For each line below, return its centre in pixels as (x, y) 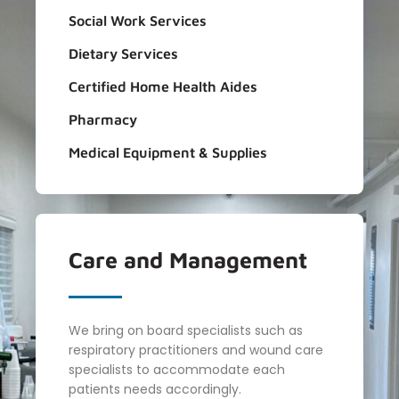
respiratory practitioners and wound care (195, 350)
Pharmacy (102, 120)
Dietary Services (123, 54)
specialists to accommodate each (176, 370)
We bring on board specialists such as (185, 331)
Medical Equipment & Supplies (167, 153)
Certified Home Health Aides (163, 87)
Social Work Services (137, 21)
